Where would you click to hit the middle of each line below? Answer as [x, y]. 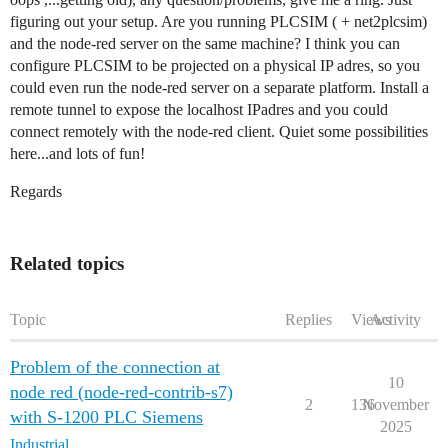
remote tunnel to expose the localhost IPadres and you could [199, 109]
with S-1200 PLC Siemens [106, 416]
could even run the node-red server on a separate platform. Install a [219, 87]
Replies [308, 319]
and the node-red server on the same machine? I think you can [205, 43]
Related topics [67, 263]
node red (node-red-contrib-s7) [121, 391]
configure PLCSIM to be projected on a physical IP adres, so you [215, 65]
